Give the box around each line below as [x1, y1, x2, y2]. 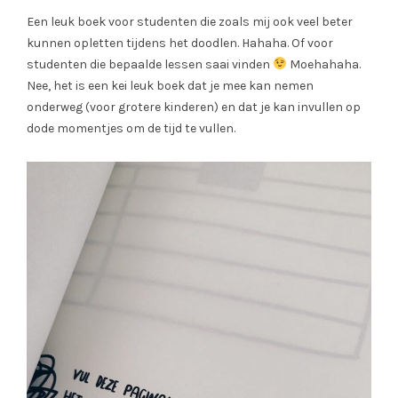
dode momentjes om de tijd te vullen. [27, 121, 235, 137]
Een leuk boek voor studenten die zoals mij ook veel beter [27, 14, 353, 30]
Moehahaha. [286, 57, 361, 73]
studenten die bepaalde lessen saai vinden [27, 57, 273, 73]
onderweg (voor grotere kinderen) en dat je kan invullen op [27, 99, 361, 115]
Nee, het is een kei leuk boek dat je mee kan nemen [27, 78, 314, 94]
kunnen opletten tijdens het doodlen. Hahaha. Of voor [27, 36, 333, 52]
